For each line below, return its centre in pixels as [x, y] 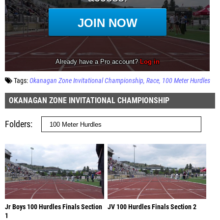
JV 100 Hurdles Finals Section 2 [152, 207]
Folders [18, 124]
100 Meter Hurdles [186, 81]
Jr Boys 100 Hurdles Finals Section [54, 207]
